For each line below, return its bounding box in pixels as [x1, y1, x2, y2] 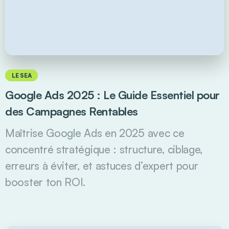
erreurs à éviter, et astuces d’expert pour [5, 158, 198, 172]
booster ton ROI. [5, 175, 86, 189]
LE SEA [12, 71, 32, 79]
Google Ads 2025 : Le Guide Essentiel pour [5, 87, 220, 102]
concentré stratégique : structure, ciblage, [5, 142, 203, 156]
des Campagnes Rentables [5, 104, 138, 118]
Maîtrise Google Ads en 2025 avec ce [5, 126, 185, 140]
